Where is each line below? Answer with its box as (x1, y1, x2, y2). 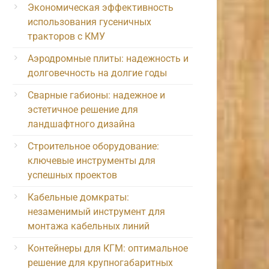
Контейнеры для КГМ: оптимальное (28, 242, 188, 254)
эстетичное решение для (28, 103, 138, 115)
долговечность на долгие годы (28, 67, 167, 79)
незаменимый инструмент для (28, 205, 165, 217)
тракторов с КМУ (28, 30, 105, 42)
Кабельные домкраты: (28, 191, 129, 203)
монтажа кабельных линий (28, 220, 150, 232)
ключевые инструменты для (28, 154, 156, 166)
